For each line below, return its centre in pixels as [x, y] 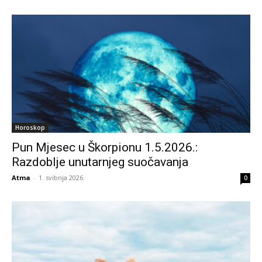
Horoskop [30, 127]
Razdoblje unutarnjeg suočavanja [100, 162]
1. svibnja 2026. [62, 177]
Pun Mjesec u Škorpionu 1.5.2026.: [105, 147]
